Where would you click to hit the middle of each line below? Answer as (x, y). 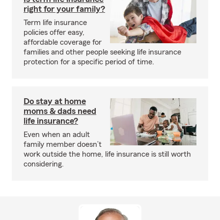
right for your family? (64, 9)
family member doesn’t (63, 144)
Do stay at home (55, 101)
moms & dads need (60, 111)
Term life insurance (55, 23)
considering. (44, 164)
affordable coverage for (63, 42)
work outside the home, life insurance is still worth (107, 154)
